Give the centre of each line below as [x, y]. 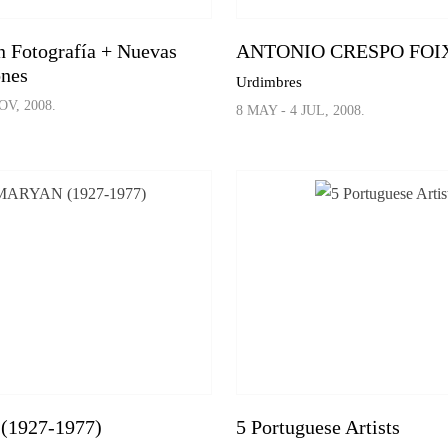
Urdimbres [269, 82]
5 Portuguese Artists [318, 426]
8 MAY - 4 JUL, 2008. [301, 111]
